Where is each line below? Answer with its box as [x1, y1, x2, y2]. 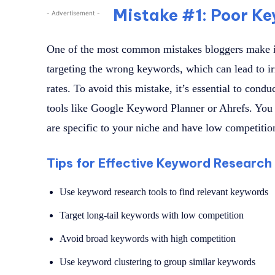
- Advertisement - [47, 9, 100, 17]
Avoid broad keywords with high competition [60, 233, 236, 244]
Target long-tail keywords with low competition [60, 210, 244, 221]
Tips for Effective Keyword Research [47, 155, 272, 171]
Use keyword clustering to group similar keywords [60, 257, 255, 268]
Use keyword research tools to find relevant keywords [60, 187, 268, 198]
